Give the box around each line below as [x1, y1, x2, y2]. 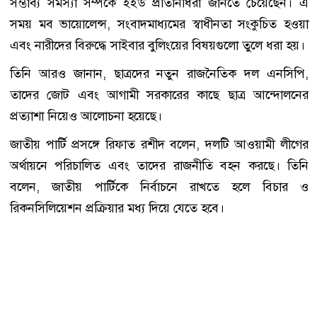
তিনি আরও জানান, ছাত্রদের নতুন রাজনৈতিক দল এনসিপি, [10, 65, 309, 83]
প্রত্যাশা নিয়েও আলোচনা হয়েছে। [10, 108, 162, 125]
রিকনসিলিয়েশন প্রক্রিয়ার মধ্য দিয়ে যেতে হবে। [10, 200, 224, 217]
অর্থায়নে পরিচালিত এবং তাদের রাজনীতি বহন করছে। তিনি [10, 157, 309, 175]
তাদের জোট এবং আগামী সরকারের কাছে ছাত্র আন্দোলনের [10, 86, 309, 104]
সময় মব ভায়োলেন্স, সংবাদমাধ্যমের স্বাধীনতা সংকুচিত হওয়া [10, 16, 309, 33]
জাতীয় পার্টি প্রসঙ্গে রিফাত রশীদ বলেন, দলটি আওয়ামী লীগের [10, 136, 309, 154]
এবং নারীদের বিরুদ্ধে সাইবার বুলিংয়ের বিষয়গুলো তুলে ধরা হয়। [10, 37, 305, 54]
